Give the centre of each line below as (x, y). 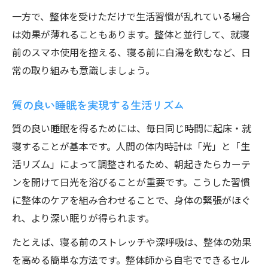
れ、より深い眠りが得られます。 (83, 218)
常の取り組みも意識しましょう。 (83, 70)
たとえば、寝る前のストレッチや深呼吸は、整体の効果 (132, 242)
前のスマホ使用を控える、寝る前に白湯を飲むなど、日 (131, 52)
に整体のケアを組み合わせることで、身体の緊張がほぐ (131, 200)
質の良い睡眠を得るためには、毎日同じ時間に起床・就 (132, 128)
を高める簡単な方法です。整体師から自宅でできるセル (131, 260)
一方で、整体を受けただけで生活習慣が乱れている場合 (131, 16)
